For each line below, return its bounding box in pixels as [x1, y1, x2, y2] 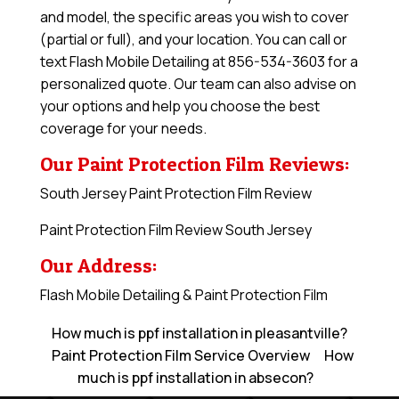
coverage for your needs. [39, 118, 207, 139]
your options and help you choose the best [39, 96, 320, 117]
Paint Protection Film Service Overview [52, 346, 311, 366]
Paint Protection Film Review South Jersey [39, 220, 312, 240]
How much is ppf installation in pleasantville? [51, 323, 347, 344]
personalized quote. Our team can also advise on [39, 74, 356, 94]
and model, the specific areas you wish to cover [39, 7, 349, 28]
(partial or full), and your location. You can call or [39, 29, 347, 50]
